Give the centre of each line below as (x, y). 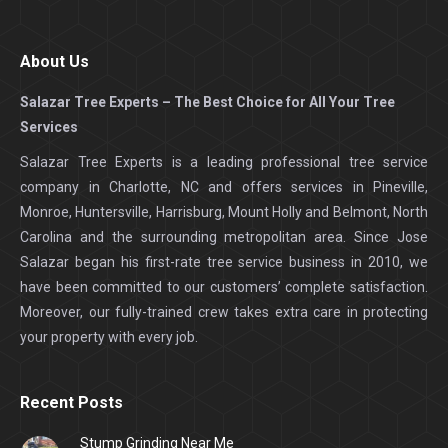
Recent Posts (71, 402)
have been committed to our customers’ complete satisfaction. (224, 286)
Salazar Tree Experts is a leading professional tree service (224, 161)
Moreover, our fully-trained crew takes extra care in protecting (224, 311)
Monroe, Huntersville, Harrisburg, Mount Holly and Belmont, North (224, 211)
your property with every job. (109, 336)
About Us (54, 61)
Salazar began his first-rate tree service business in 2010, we (224, 261)
